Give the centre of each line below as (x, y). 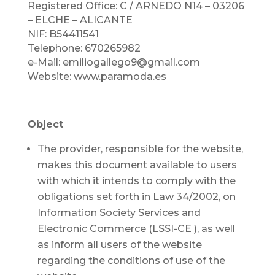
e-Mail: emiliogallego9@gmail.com (114, 62)
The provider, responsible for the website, (140, 149)
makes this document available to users (137, 165)
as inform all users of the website (119, 245)
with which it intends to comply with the (136, 181)
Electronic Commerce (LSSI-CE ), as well (136, 229)
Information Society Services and (119, 213)
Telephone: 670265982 (84, 48)
